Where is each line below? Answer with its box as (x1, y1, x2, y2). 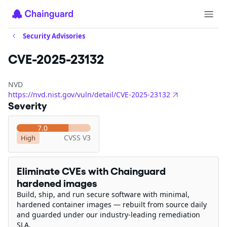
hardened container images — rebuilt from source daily (17, 200, 207, 209)
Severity (8, 100, 47, 112)
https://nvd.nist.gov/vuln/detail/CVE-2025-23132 (8, 89, 170, 99)
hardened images (17, 177, 97, 190)
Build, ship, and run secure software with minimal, (17, 190, 190, 199)
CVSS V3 (64, 133, 91, 142)
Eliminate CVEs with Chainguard (17, 165, 166, 177)
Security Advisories (23, 31, 85, 41)
